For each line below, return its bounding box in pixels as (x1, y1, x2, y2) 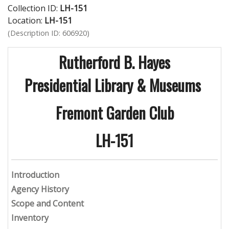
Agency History (11, 184, 69, 195)
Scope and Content (11, 198, 84, 210)
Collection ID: (8, 3, 60, 14)
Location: (8, 15, 44, 27)
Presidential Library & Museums (25, 74, 201, 97)
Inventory (11, 212, 49, 224)
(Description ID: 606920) (8, 28, 89, 38)
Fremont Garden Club (55, 101, 174, 125)
